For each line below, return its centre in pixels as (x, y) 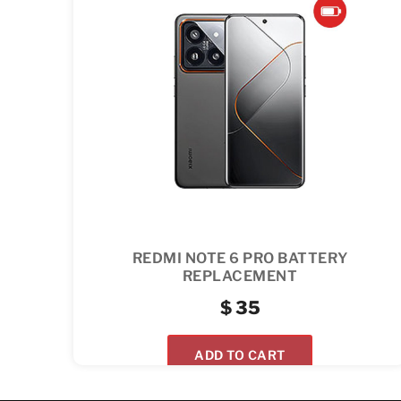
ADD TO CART (240, 355)
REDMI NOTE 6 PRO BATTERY (240, 258)
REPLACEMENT (240, 276)
